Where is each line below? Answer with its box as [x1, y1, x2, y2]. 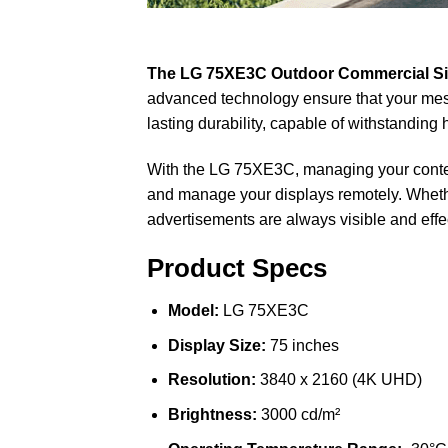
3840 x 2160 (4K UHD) [255, 371, 422, 389]
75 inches [265, 336, 339, 354]
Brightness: [167, 406, 257, 424]
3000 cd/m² [256, 406, 340, 424]
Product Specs [147, 254, 327, 283]
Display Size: [167, 336, 266, 354]
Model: [167, 302, 219, 320]
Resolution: [167, 371, 256, 389]
